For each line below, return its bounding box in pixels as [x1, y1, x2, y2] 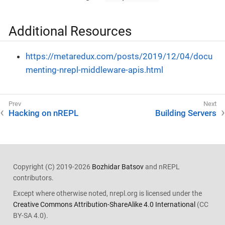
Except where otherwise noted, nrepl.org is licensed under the [13, 189, 202, 197]
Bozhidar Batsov [91, 163, 144, 171]
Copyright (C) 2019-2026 [13, 163, 92, 171]
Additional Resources [9, 24, 132, 39]
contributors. [13, 174, 54, 182]
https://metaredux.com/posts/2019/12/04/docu [26, 51, 212, 62]
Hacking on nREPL [9, 108, 78, 119]
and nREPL [143, 163, 180, 171]
